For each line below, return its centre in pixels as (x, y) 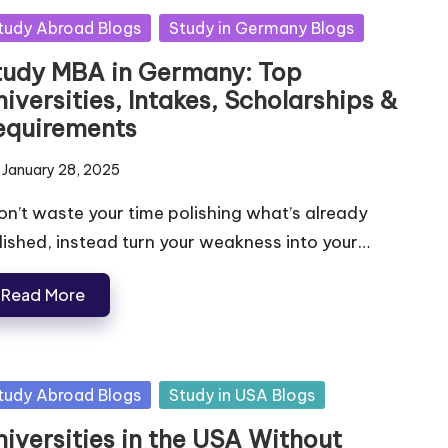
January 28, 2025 (61, 169)
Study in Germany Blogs (261, 27)
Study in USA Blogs (241, 394)
